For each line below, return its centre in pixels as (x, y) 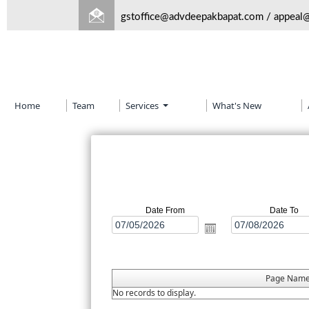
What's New (237, 106)
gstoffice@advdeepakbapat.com (192, 17)
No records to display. (154, 293)
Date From (165, 211)
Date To (284, 211)
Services (143, 106)
